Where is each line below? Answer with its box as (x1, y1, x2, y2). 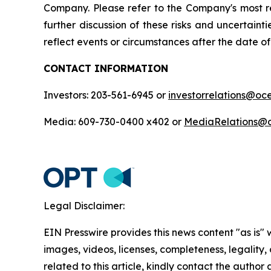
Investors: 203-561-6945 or (44, 88, 168, 101)
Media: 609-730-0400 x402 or (44, 115, 184, 128)
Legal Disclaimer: (44, 199, 125, 212)
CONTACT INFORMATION (44, 62, 168, 74)
